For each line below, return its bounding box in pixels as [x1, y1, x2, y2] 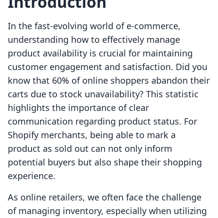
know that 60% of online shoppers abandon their [8, 74, 210, 87]
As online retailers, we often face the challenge [8, 191, 201, 203]
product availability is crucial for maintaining [8, 47, 193, 59]
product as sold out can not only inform [8, 143, 172, 155]
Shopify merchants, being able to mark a [8, 129, 176, 141]
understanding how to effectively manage [8, 34, 180, 46]
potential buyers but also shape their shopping [8, 156, 202, 168]
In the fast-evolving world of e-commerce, [8, 20, 181, 32]
